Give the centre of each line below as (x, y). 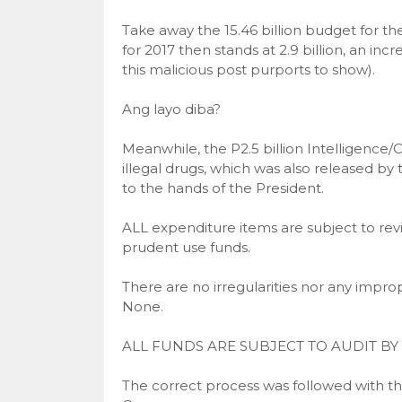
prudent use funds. (186, 247)
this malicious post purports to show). (248, 70)
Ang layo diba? (171, 109)
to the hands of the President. (223, 188)
